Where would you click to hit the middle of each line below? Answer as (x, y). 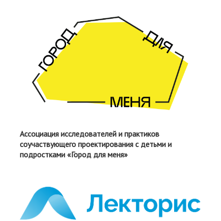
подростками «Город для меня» (74, 155)
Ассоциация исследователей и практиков (90, 134)
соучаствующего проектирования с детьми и (96, 144)
